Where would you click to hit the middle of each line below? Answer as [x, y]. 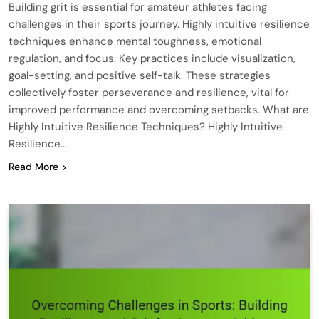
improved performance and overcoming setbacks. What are [159, 109]
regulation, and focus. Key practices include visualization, [152, 58]
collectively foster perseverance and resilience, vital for [149, 92]
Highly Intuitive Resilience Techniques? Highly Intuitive [146, 126]
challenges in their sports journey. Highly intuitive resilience [159, 24]
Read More [33, 166]
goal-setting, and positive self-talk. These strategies [140, 75]
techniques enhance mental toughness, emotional [135, 41]
